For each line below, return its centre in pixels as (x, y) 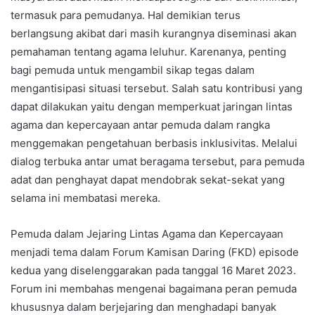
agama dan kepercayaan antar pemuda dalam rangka (140, 125)
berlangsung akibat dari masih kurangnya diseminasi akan (154, 33)
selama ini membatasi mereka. (85, 198)
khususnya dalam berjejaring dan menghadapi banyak (143, 307)
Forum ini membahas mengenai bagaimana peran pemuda (154, 289)
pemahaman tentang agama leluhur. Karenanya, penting (148, 52)
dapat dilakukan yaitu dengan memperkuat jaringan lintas (152, 107)
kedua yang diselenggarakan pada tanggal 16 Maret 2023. (153, 270)
